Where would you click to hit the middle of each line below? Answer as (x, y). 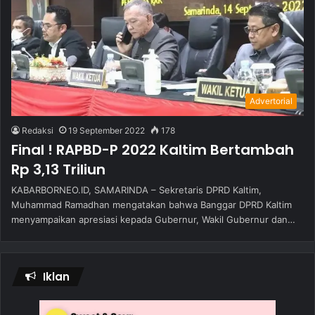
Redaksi (38, 131)
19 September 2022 (107, 131)
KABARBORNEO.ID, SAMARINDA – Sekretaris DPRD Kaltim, (136, 190)
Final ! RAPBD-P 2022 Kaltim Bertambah (153, 150)
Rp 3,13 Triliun (58, 170)
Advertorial (271, 101)
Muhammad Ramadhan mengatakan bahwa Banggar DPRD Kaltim (152, 205)
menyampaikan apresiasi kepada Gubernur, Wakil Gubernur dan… (153, 220)
